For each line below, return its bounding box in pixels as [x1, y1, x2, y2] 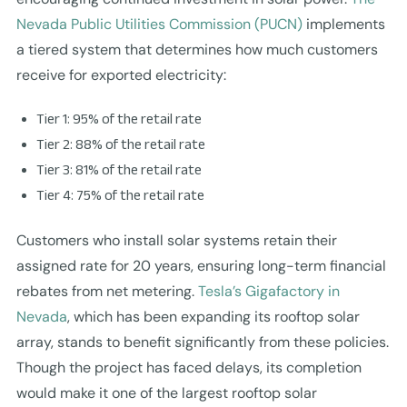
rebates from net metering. [15, 281, 198, 301]
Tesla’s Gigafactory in [197, 281, 340, 301]
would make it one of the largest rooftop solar [15, 382, 317, 402]
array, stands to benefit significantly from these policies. [15, 332, 389, 352]
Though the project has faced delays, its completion [15, 357, 362, 377]
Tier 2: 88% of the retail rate [35, 135, 205, 152]
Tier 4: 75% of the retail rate [35, 186, 204, 203]
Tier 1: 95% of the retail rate [35, 110, 202, 126]
